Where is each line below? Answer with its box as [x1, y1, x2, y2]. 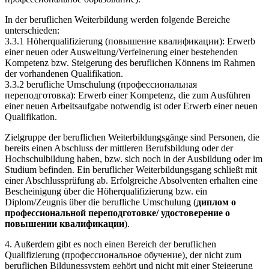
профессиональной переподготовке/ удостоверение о [5, 208, 230, 219]
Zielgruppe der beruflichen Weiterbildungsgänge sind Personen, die [5, 132, 259, 143]
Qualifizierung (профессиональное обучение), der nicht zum [5, 250, 241, 261]
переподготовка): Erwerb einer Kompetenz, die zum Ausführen [5, 90, 250, 101]
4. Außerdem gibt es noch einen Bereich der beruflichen [5, 239, 216, 250]
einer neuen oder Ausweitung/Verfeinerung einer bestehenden [5, 47, 238, 58]
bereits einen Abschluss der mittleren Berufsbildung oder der [5, 143, 233, 154]
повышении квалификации [5, 219, 124, 229]
